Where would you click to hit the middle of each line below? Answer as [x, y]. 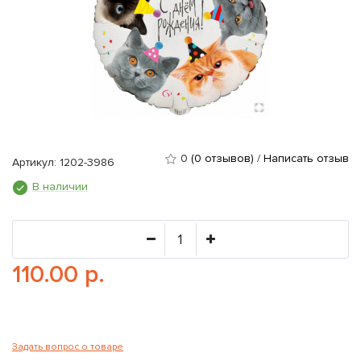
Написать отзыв [306, 158]
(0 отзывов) [222, 158]
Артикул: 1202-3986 [63, 162]
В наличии [60, 187]
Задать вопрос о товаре [68, 346]
